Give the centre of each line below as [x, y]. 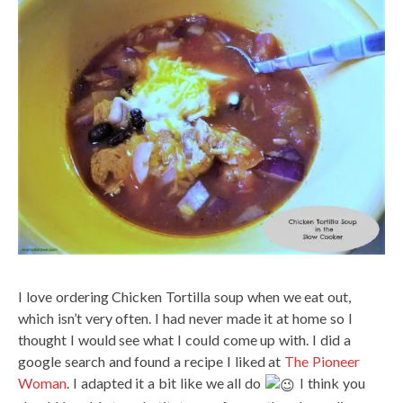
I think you [331, 383]
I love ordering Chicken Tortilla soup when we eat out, [185, 296]
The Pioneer [322, 361]
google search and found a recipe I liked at [152, 361]
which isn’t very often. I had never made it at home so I [185, 318]
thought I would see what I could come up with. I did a [184, 340]
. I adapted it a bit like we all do [166, 383]
